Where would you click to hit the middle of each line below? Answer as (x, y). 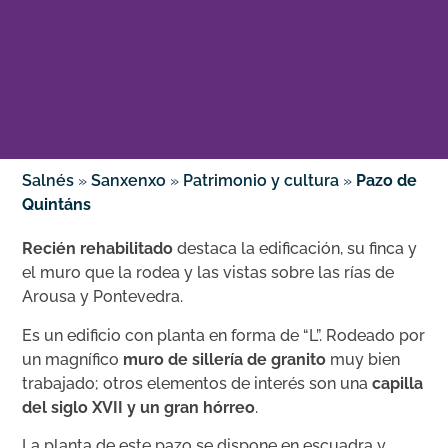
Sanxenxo (129, 181)
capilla (398, 383)
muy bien (363, 359)
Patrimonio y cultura (261, 181)
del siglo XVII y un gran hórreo (139, 407)
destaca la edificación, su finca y (295, 249)
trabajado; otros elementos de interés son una (197, 383)
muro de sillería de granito (225, 359)
